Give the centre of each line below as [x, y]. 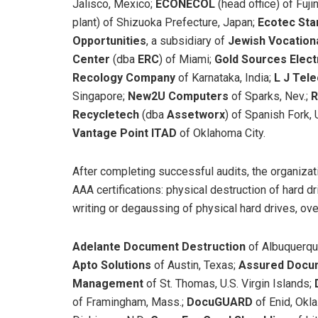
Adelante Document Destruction [160, 247]
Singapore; [100, 97]
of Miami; [190, 60]
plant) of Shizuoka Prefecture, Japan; [165, 23]
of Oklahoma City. [223, 133]
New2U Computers [180, 97]
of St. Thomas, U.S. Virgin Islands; [230, 284]
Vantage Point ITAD [125, 133]
